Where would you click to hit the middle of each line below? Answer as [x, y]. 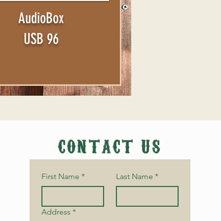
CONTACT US [110, 145]
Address [56, 212]
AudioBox [41, 18]
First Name [61, 176]
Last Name [135, 176]
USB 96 [41, 39]
